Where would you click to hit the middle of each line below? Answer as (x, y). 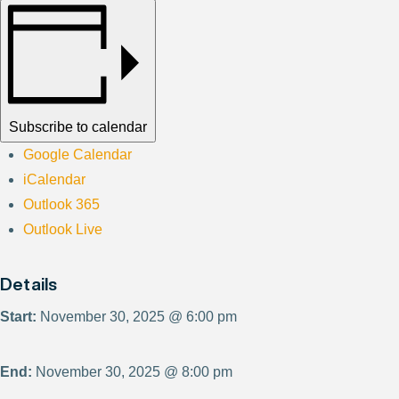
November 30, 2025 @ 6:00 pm (137, 316)
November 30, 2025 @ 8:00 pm (132, 371)
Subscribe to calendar (78, 126)
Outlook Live (63, 229)
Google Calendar (78, 154)
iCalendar (55, 179)
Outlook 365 (62, 204)
